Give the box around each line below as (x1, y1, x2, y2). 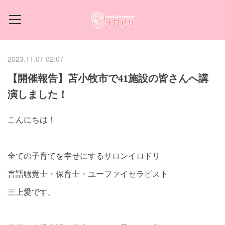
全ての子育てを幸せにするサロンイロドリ (8, 150, 160, 161)
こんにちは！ (8, 114, 56, 125)
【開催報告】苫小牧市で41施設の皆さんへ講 (8, 73, 208, 84)
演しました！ (8, 89, 68, 100)
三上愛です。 (8, 186, 56, 197)
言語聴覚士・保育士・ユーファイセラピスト (8, 168, 168, 179)
